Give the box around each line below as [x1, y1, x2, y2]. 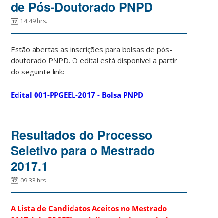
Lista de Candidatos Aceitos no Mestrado [18, 203, 167, 213]
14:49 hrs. [20, 17, 48, 25]
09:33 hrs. [20, 176, 48, 184]
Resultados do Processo [11, 126, 153, 144]
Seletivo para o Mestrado [11, 141, 155, 159]
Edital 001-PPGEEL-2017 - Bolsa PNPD [11, 90, 144, 100]
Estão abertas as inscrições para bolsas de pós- [11, 44, 173, 54]
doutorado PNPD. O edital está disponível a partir [11, 55, 178, 65]
